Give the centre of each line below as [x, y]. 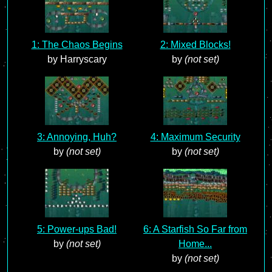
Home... [195, 244]
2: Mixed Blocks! [195, 45]
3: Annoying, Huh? [77, 137]
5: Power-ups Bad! [77, 229]
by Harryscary [77, 59]
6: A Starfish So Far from [195, 229]
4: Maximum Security [195, 137]
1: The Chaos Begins [77, 45]
